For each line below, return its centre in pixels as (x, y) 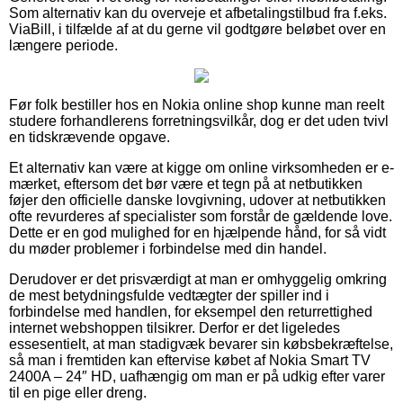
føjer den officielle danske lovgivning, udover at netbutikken (197, 200)
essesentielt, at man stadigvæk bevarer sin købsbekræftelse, (201, 344)
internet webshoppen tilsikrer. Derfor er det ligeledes (175, 327)
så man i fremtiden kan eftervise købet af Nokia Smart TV (190, 360)
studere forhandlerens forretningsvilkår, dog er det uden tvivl (199, 121)
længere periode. (63, 45)
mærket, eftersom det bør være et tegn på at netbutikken (186, 184)
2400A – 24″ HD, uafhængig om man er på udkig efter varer (197, 376)
